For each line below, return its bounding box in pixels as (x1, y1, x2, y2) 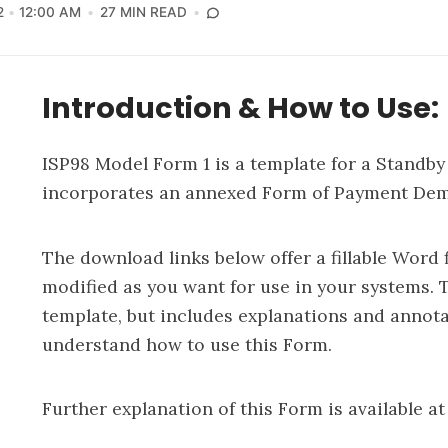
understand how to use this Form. (42, 332, 332, 356)
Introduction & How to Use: (42, 88, 439, 129)
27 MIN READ (100, 4, 187, 21)
